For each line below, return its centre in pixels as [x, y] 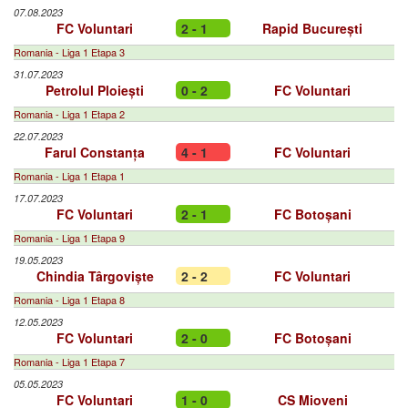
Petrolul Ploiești [95, 90]
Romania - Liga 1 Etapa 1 [69, 176]
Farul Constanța [95, 152]
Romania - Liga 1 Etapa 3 [69, 52]
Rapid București [312, 28]
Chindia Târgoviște [95, 276]
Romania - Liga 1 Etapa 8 [69, 300]
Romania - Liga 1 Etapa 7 [69, 362]
